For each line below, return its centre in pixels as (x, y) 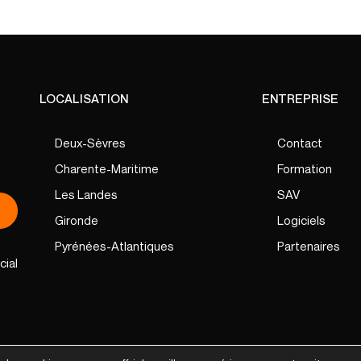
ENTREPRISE (300, 98)
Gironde (77, 220)
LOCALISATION (84, 98)
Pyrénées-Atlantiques (114, 246)
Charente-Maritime (107, 168)
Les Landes (86, 194)
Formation (304, 168)
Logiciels (301, 220)
